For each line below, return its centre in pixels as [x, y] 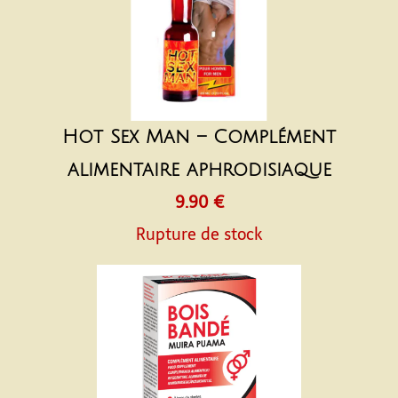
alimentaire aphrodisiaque [199, 170]
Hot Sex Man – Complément [199, 137]
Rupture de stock [199, 235]
